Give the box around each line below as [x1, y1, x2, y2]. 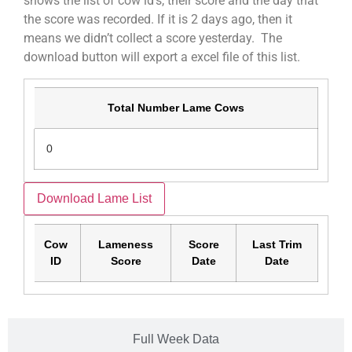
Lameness [98, 237, 153, 251]
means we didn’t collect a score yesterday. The [24, 31, 282, 46]
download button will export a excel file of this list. [24, 49, 300, 65]
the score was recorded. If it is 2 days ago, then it [24, 12, 292, 27]
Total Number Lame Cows [108, 101, 244, 114]
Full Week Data [133, 332, 219, 346]
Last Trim [252, 237, 302, 251]
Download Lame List [37, 191, 152, 205]
